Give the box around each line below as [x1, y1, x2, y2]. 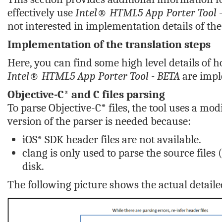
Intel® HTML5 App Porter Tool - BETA [7, 69, 180, 83]
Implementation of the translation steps [7, 38, 211, 51]
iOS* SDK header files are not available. [22, 133, 201, 146]
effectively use [7, 6, 75, 19]
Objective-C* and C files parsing [7, 88, 165, 101]
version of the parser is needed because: [7, 114, 191, 128]
